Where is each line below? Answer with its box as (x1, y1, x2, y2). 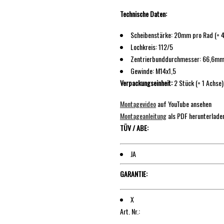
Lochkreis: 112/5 (130, 41, 173, 52)
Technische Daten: (120, 8, 167, 19)
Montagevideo (120, 98, 156, 109)
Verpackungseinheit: (120, 77, 172, 88)
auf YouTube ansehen (156, 98, 211, 109)
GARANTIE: (120, 168, 147, 179)
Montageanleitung (120, 110, 166, 121)
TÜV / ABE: (120, 122, 148, 133)
